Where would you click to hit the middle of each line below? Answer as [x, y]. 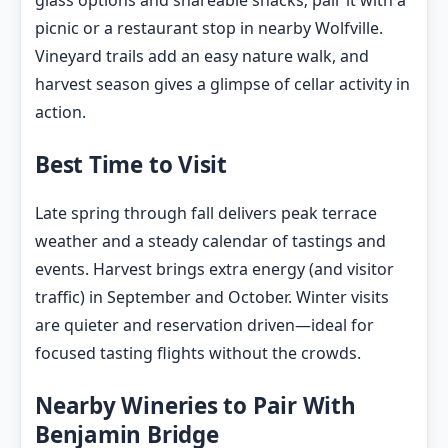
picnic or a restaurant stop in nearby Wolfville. [209, 28]
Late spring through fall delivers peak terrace [206, 213]
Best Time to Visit [131, 165]
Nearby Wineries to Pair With [195, 406]
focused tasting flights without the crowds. [198, 353]
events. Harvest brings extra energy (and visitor [214, 269]
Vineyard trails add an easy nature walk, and [202, 56]
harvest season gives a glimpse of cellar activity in [222, 84]
